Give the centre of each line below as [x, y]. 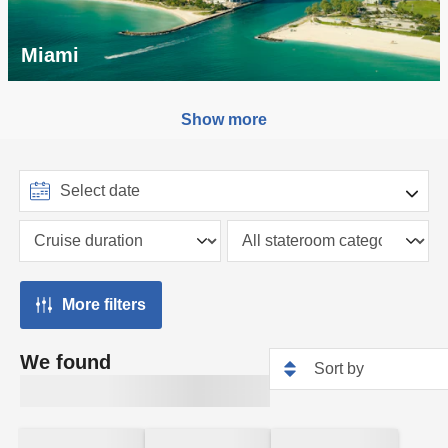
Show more [224, 119]
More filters [104, 304]
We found [65, 361]
